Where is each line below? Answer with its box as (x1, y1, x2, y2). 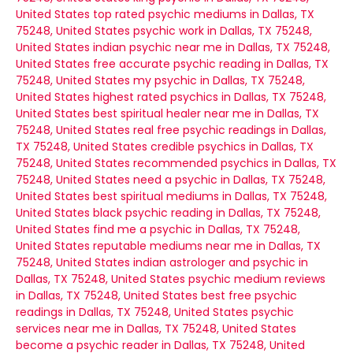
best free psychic (201, 288, 297, 303)
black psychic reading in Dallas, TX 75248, (93, 205, 321, 221)
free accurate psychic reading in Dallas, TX (93, 56, 329, 72)
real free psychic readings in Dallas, (133, 122, 326, 138)
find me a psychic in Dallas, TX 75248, (93, 221, 300, 237)
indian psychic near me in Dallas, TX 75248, (93, 39, 330, 55)
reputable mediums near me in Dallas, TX (93, 238, 321, 254)
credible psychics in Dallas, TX (150, 139, 314, 154)
